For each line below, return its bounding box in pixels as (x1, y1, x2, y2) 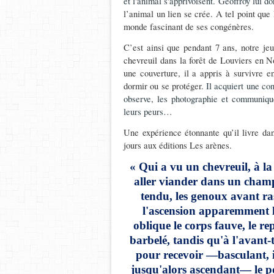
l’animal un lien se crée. (124, 8, 213, 20)
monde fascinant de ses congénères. (124, 21, 254, 32)
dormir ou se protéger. (124, 80, 207, 92)
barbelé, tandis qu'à (129, 234, 229, 246)
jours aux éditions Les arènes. (124, 139, 232, 151)
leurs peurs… (124, 106, 172, 117)
